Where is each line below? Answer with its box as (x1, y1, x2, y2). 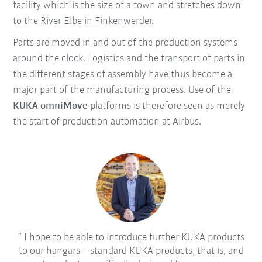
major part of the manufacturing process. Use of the (13, 84, 232, 96)
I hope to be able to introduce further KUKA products (21, 232, 244, 244)
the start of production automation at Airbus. (13, 116, 202, 127)
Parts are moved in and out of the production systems (13, 37, 238, 49)
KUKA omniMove (13, 100, 88, 112)
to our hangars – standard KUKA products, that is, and (18, 246, 244, 257)
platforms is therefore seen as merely (88, 100, 246, 112)
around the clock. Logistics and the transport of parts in (13, 53, 246, 64)
